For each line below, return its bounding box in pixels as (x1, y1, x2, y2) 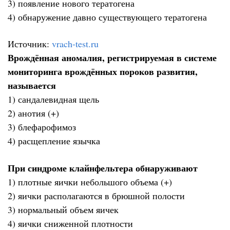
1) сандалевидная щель (8, 93, 99, 106)
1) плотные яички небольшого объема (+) (8, 175, 172, 188)
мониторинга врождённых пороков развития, (8, 65, 198, 79)
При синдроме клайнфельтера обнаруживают (8, 161, 198, 175)
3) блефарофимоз (8, 121, 76, 133)
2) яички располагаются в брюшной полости (8, 189, 185, 202)
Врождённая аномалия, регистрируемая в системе (8, 51, 217, 65)
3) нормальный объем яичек (8, 203, 119, 216)
